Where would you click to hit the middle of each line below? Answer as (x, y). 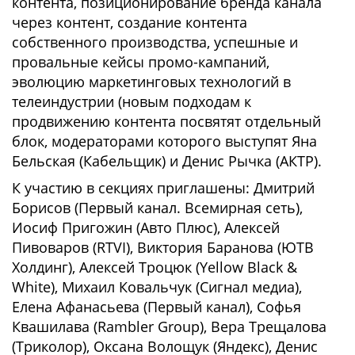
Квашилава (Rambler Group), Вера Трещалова (169, 326)
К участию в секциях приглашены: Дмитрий (163, 188)
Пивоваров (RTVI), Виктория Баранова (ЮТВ (163, 247)
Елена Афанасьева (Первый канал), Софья (157, 307)
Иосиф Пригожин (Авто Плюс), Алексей (146, 227)
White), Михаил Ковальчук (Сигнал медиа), (157, 287)
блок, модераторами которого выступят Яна (164, 141)
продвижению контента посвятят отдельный (166, 121)
